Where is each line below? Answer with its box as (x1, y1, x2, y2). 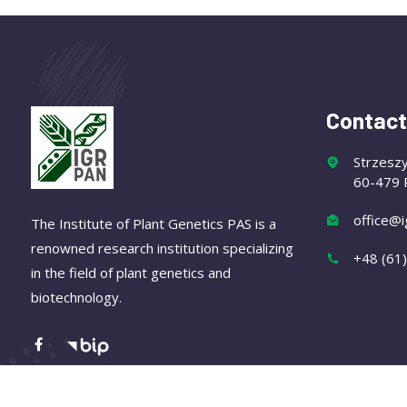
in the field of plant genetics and (31, 263, 231, 282)
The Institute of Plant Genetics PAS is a (31, 213, 276, 233)
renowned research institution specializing (31, 238, 293, 257)
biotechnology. (31, 287, 122, 306)
